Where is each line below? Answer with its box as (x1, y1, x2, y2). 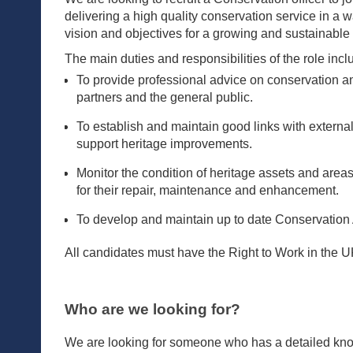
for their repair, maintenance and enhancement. (76, 184, 339, 198)
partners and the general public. (76, 91, 253, 105)
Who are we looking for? (65, 301, 240, 318)
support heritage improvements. (76, 137, 252, 151)
